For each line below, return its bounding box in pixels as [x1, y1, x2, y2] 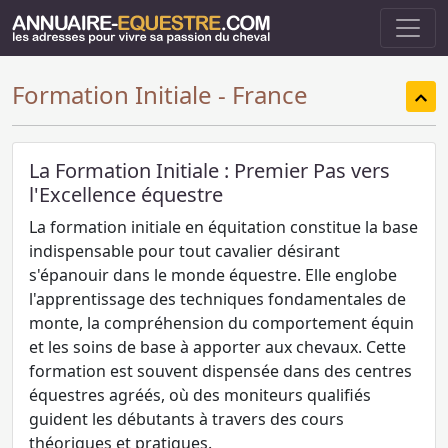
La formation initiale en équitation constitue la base [29, 216, 418, 238]
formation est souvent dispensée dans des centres [29, 360, 412, 382]
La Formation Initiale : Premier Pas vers [29, 157, 390, 184]
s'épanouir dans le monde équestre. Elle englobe [29, 264, 397, 286]
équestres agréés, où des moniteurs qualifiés [29, 384, 371, 406]
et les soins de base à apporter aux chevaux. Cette [29, 336, 406, 358]
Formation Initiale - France [12, 78, 308, 111]
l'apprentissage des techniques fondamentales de [29, 288, 406, 310]
